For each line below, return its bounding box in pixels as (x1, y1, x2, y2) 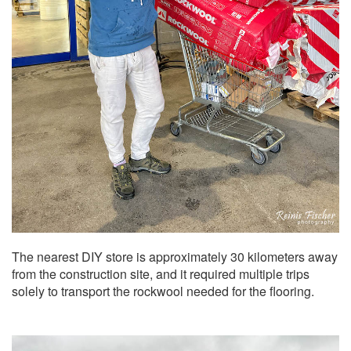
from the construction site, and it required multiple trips (12, 265, 309, 283)
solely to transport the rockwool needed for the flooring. (12, 282, 314, 300)
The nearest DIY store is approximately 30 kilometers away (12, 248, 338, 266)
